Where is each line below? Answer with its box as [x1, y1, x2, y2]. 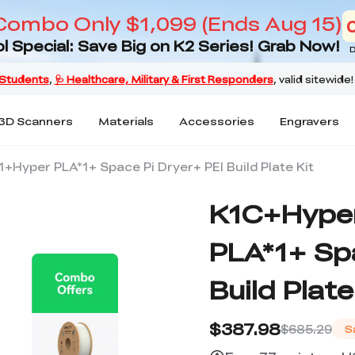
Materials [98, 113, 154, 128]
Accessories [179, 113, 254, 128]
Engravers [280, 113, 339, 128]
